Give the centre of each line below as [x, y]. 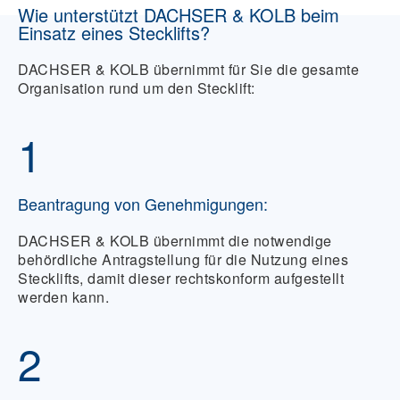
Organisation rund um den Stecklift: [137, 88]
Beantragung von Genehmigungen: [143, 204]
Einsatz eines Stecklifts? [114, 33]
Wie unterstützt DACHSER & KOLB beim [179, 15]
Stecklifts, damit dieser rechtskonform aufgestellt [181, 279]
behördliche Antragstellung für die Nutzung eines [183, 260]
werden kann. [63, 297]
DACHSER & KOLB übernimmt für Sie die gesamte [188, 70]
